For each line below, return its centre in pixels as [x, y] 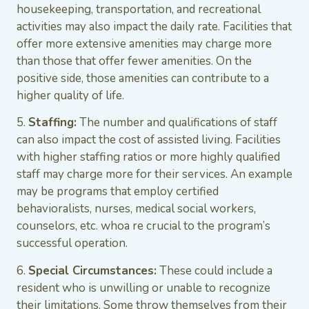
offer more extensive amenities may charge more [144, 43]
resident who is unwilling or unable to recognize [143, 288]
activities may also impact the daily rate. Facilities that [154, 26]
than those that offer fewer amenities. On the [134, 61]
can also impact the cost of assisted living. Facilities [149, 140]
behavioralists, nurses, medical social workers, [136, 209]
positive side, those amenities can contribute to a [143, 78]
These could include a [215, 270]
